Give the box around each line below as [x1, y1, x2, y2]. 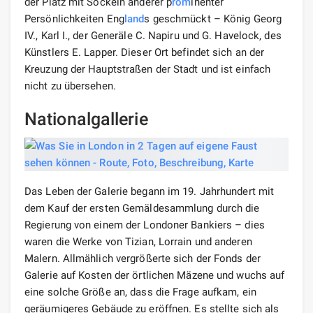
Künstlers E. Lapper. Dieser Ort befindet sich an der [24, 45, 265, 59]
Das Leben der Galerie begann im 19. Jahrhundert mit [24, 184, 275, 198]
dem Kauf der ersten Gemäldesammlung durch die [24, 201, 260, 214]
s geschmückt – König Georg [144, 12, 282, 25]
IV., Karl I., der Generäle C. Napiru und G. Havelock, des [24, 29, 282, 42]
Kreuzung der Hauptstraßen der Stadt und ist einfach [24, 62, 271, 75]
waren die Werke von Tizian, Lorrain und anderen [24, 235, 252, 248]
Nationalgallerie [24, 108, 148, 129]
